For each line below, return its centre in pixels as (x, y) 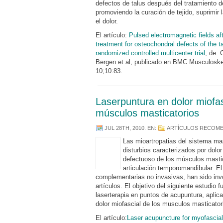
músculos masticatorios (147, 113)
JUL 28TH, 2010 (124, 128)
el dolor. (107, 21)
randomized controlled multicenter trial (150, 53)
